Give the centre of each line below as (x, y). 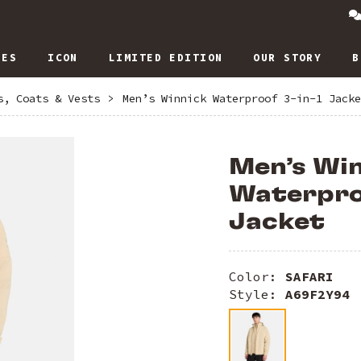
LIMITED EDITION (166, 58)
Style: (257, 295)
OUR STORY (288, 58)
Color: (257, 277)
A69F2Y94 (317, 295)
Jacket (277, 221)
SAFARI (309, 277)
